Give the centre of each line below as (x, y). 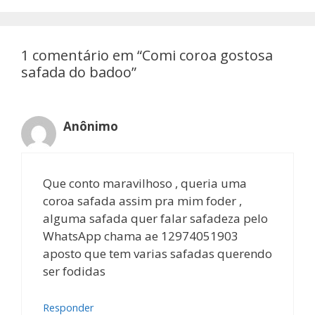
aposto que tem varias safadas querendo (157, 254)
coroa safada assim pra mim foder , (142, 201)
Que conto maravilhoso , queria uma (145, 184)
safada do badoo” (79, 72)
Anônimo (91, 126)
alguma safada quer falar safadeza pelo (155, 219)
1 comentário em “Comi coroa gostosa (147, 55)
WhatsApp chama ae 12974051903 (141, 236)
